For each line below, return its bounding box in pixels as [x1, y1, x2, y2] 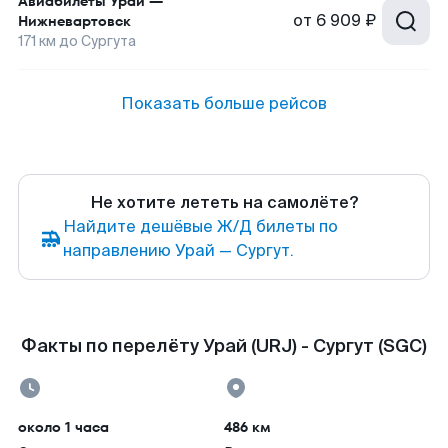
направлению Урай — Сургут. [63, 240, 294, 261]
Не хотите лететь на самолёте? [90, 192, 358, 213]
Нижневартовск [18, 11, 131, 31]
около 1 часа [18, 417, 109, 437]
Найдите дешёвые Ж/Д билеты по [63, 216, 338, 237]
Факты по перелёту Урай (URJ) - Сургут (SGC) [21, 334, 427, 358]
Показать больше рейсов [121, 93, 327, 114]
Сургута [81, 32, 136, 50]
